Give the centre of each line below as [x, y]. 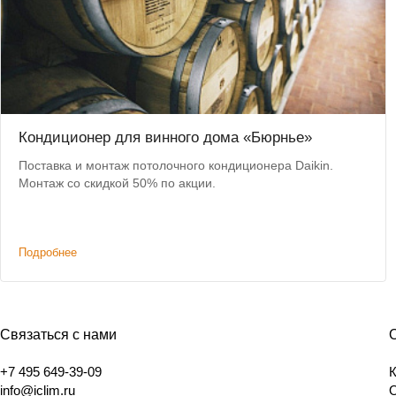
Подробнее [48, 253]
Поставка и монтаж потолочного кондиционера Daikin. [176, 166]
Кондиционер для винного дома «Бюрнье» [165, 138]
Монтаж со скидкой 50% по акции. [117, 183]
